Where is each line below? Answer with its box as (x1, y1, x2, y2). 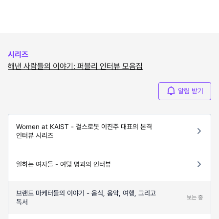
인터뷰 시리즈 (16, 131, 53, 139)
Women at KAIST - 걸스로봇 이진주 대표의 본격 (16, 122, 152, 131)
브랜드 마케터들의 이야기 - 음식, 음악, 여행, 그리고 (16, 189, 156, 197)
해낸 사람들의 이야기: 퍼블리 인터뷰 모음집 (8, 61, 143, 71)
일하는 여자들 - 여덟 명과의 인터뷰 (16, 160, 111, 168)
